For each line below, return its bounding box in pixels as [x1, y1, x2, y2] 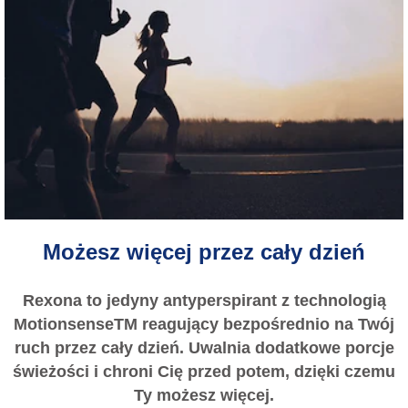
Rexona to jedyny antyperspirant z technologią [22, 291, 386, 310]
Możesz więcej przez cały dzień [43, 240, 365, 265]
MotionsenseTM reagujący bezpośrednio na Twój [14, 314, 394, 333]
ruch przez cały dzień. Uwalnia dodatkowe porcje [14, 338, 394, 357]
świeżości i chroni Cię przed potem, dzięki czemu [13, 362, 395, 381]
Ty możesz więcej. [134, 385, 274, 404]
